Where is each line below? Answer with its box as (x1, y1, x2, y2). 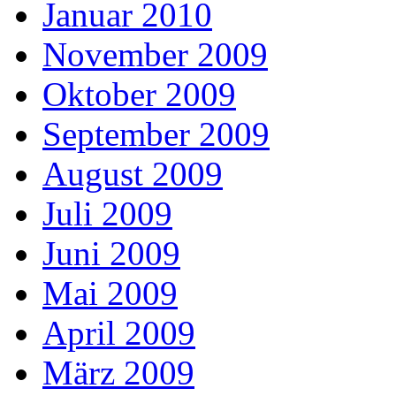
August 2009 (42, 155, 223, 194)
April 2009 (42, 314, 195, 353)
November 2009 (42, 35, 268, 74)
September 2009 (42, 115, 270, 154)
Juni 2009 (42, 234, 180, 273)
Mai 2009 (42, 274, 178, 313)
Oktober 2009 (42, 75, 236, 114)
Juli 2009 (42, 194, 172, 233)
